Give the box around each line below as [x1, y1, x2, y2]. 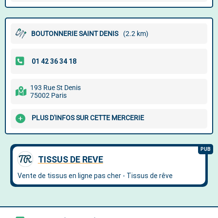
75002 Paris [30, 91, 67, 99]
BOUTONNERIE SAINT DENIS [31, 30, 118, 37]
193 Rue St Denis [30, 84, 81, 91]
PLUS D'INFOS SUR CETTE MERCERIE [32, 114, 144, 122]
